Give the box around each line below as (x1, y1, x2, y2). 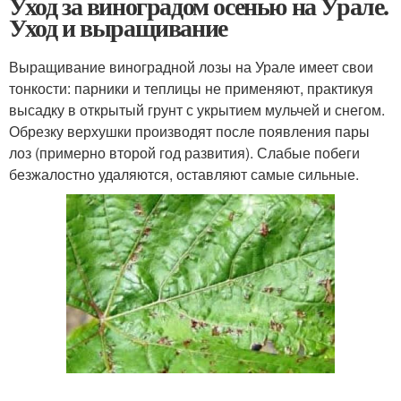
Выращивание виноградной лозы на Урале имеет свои (9, 56, 373, 77)
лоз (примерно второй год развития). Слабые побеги (9, 142, 360, 163)
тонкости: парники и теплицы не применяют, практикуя (9, 78, 373, 98)
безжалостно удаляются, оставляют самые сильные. (9, 164, 359, 184)
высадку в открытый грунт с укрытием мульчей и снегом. (9, 99, 385, 120)
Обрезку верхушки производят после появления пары (9, 121, 370, 141)
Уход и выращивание (9, 9, 227, 46)
